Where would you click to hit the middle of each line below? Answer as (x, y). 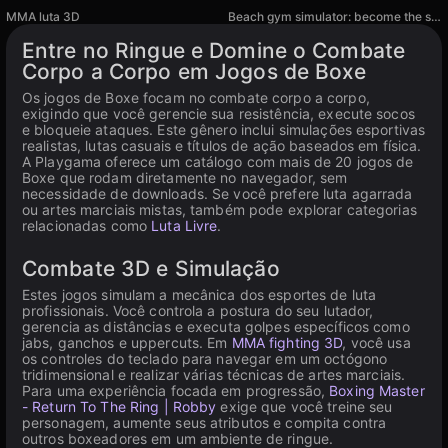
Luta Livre (184, 225)
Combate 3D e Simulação (151, 268)
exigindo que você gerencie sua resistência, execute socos (218, 113)
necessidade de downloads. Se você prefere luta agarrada (217, 193)
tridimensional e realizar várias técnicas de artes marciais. (214, 374)
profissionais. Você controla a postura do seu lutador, (198, 310)
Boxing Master (377, 390)
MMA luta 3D (43, 16)
